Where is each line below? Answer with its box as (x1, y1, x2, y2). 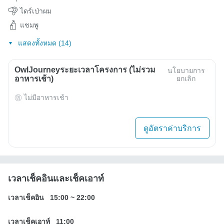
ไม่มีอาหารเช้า (24, 93, 68, 102)
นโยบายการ (167, 66, 205, 75)
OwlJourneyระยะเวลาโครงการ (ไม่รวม (14, 65, 155, 74)
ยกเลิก (176, 74, 196, 83)
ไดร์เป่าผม (20, 6, 51, 15)
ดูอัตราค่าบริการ (143, 124, 201, 133)
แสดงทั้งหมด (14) (17, 39, 71, 47)
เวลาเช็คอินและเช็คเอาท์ (8, 173, 104, 184)
